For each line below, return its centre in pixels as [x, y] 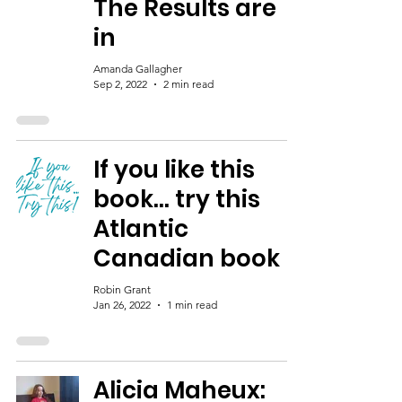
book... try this [177, 199]
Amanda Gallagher [138, 69]
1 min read [192, 305]
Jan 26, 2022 [122, 305]
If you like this [174, 170]
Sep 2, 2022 [120, 84]
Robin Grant [122, 289]
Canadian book [187, 258]
